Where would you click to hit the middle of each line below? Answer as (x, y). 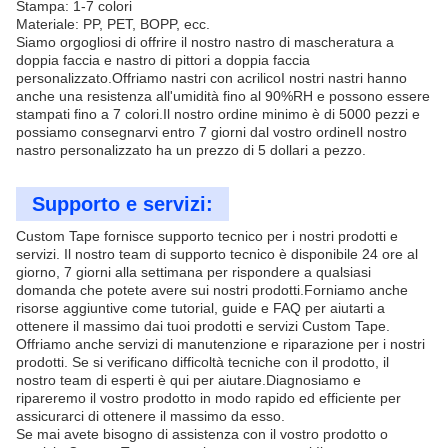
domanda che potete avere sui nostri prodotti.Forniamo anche (212, 290)
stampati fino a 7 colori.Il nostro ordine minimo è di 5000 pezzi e (218, 114)
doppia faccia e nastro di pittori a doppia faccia (163, 60)
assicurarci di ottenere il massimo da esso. (150, 416)
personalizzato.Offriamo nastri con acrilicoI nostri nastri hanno (211, 78)
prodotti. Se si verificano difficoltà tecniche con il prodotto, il (202, 362)
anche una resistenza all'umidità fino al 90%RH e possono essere (223, 96)
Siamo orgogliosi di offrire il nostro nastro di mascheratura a (205, 42)
